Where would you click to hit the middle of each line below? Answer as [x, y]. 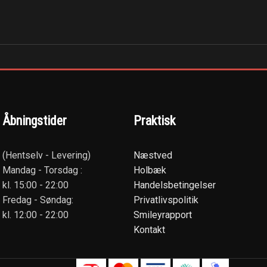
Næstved [153, 155]
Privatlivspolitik [166, 200]
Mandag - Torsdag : [42, 170]
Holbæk [150, 170]
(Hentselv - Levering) [46, 155]
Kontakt [149, 230]
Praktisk [154, 121]
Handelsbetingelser [175, 185]
